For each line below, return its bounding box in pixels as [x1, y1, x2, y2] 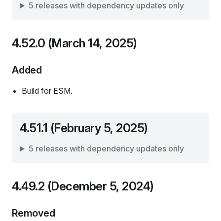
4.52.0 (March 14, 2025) [12, 36, 137, 50]
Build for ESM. [22, 86, 73, 96]
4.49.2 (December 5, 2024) [12, 179, 154, 193]
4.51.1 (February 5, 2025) [20, 121, 148, 135]
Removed [12, 207, 55, 219]
